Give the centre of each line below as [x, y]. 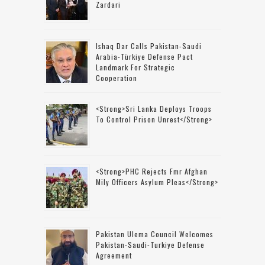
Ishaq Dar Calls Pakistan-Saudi [149, 46]
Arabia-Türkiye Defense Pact [144, 57]
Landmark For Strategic [135, 67]
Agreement [114, 256]
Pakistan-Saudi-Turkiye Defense [150, 245]
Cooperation [117, 78]
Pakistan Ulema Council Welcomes [155, 234]
